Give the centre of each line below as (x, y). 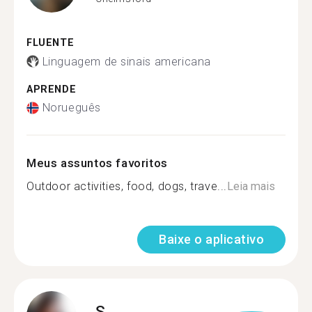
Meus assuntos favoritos (97, 163)
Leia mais (251, 186)
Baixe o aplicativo (211, 239)
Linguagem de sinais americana (126, 61)
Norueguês (71, 108)
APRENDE (52, 89)
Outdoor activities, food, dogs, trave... (127, 186)
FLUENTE (50, 43)
